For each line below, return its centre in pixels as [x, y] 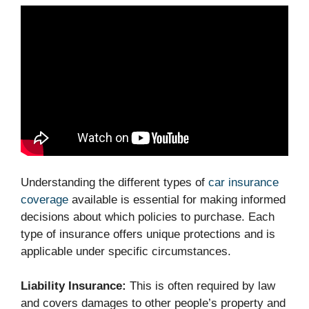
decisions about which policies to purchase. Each [148, 217]
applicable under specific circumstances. [126, 251]
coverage [44, 199]
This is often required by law [201, 286]
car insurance [243, 182]
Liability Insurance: [73, 286]
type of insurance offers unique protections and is [148, 234]
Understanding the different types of [114, 182]
